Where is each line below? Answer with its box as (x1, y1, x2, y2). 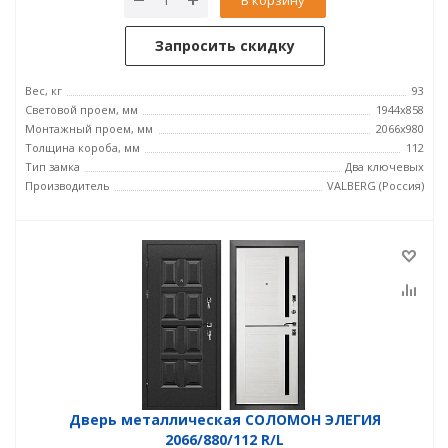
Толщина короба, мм (25, 140, 140, 155)
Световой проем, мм (25, 102, 138, 117)
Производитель (25, 178, 110, 193)
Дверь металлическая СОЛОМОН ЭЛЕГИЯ (68, 410, 381, 429)
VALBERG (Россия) (327, 178, 424, 193)
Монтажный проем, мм (25, 121, 153, 136)
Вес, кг (25, 83, 62, 98)
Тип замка (25, 159, 80, 174)
